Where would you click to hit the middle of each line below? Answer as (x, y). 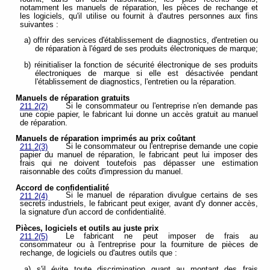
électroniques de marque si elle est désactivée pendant (146, 74)
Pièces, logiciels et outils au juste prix (87, 229)
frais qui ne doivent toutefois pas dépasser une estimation (139, 163)
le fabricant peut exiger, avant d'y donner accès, (174, 204)
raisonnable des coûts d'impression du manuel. (101, 171)
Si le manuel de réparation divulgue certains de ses (162, 196)
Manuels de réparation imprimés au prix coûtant (106, 139)
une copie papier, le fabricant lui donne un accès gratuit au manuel (139, 114)
